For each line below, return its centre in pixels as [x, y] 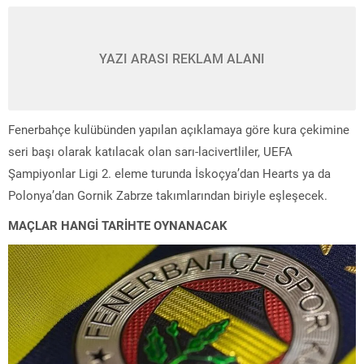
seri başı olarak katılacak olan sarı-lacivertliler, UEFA [150, 151]
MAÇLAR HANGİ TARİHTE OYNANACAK [118, 225]
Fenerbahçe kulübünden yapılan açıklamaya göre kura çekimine [179, 129]
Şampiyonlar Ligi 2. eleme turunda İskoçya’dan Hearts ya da [169, 173]
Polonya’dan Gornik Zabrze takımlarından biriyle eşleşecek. [168, 195]
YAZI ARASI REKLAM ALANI [182, 58]
